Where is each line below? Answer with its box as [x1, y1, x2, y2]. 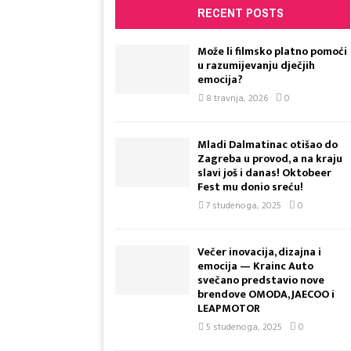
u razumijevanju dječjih [197, 56, 315, 74]
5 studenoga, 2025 [206, 320, 282, 335]
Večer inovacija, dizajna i [197, 243, 321, 261]
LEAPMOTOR [197, 299, 260, 317]
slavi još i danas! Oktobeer [197, 164, 331, 182]
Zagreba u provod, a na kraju [197, 150, 342, 168]
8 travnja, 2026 [206, 91, 268, 107]
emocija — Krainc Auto [197, 257, 313, 275]
